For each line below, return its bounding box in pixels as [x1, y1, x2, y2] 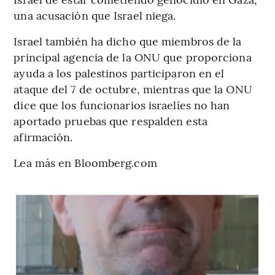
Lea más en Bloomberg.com [14, 155, 157, 171]
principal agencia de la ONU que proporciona [14, 49, 252, 65]
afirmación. [14, 129, 73, 145]
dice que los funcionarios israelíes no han [14, 97, 230, 113]
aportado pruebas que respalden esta [14, 113, 207, 129]
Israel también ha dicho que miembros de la [14, 33, 242, 49]
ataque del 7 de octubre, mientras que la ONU [14, 81, 252, 97]
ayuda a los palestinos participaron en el [14, 65, 225, 81]
